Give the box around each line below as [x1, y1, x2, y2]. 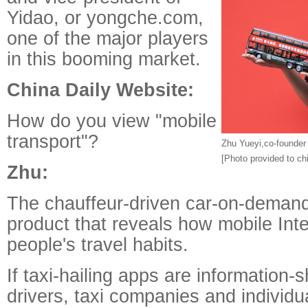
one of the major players [7, 27, 208, 49]
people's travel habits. [7, 234, 188, 255]
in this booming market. [7, 48, 201, 69]
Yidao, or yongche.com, [7, 7, 203, 28]
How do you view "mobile [7, 110, 217, 131]
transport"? [7, 131, 98, 152]
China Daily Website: [7, 79, 194, 100]
